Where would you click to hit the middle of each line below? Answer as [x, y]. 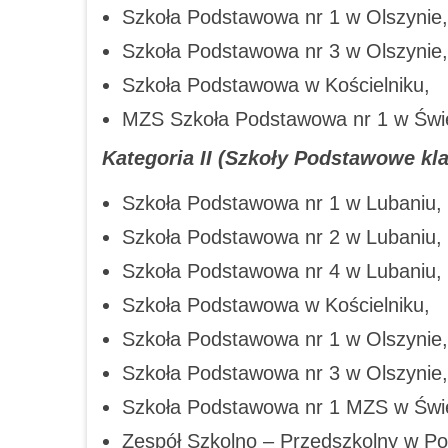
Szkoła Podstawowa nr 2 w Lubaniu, [282, 236]
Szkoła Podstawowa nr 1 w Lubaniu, [282, 202]
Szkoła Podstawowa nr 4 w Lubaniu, [282, 270]
